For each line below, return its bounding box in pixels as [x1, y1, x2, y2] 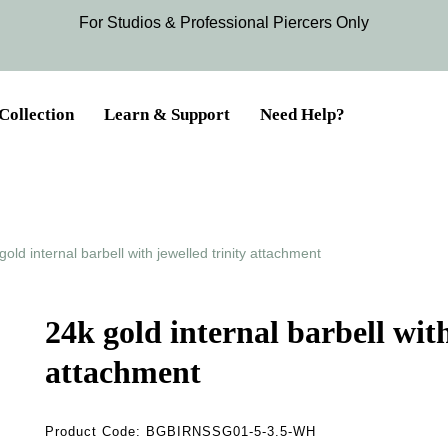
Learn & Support [104, 105, 230, 124]
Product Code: [45, 425, 147, 440]
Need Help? [260, 105, 345, 124]
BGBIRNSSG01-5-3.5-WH [146, 425, 317, 440]
